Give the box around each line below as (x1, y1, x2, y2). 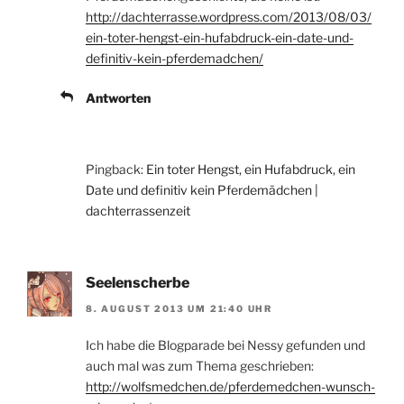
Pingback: (86, 161, 146, 178)
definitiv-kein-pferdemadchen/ (86, 50, 263, 67)
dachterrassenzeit (86, 203, 190, 219)
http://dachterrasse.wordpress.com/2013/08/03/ (86, 9, 372, 25)
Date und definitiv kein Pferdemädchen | (86, 182, 318, 198)
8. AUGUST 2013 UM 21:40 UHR (86, 302, 273, 314)
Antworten (86, 90, 151, 106)
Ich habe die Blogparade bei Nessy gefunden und (86, 336, 365, 353)
